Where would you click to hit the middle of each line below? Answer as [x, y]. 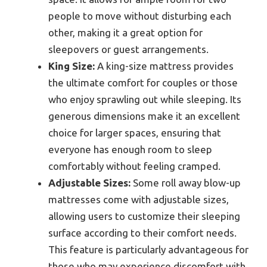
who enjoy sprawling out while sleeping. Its [145, 100]
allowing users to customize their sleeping [144, 216]
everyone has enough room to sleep [130, 150]
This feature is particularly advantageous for [148, 250]
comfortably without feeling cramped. [134, 166]
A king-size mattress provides [164, 66]
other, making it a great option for [125, 33]
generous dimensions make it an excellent [144, 116]
